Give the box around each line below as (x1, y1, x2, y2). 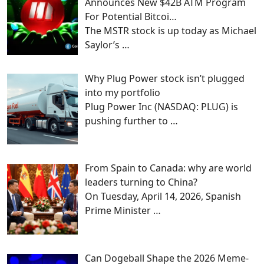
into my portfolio (85, 85, 160, 99)
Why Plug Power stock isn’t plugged (85, 71, 245, 85)
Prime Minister (85, 204, 153, 217)
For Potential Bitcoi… (85, 9, 177, 23)
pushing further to (85, 114, 170, 127)
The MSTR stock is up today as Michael (85, 24, 256, 37)
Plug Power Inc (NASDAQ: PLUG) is (85, 100, 238, 113)
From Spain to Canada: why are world (85, 161, 252, 175)
